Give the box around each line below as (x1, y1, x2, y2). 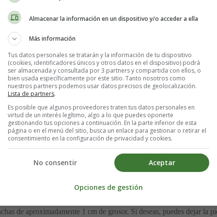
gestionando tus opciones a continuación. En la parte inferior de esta (8, 119, 197, 127)
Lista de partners (8, 90, 54, 98)
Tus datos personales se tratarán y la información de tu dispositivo (8, 51, 192, 59)
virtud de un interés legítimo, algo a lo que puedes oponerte (8, 111, 173, 119)
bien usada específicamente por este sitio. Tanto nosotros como (8, 74, 186, 82)
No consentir (33, 158, 77, 168)
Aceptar (148, 158, 175, 168)
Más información (29, 34, 76, 43)
